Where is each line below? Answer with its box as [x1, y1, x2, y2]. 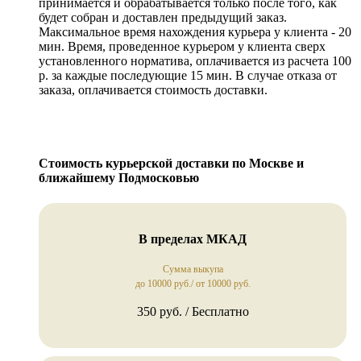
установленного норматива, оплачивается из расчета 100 [39, 54, 351, 68]
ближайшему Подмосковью [39, 171, 199, 185]
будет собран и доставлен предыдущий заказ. [39, 10, 287, 25]
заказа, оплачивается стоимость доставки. [39, 83, 268, 98]
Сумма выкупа [162, 263, 223, 275]
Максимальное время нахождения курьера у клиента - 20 [39, 25, 351, 39]
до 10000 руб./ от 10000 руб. [135, 277, 251, 289]
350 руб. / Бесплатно [136, 304, 249, 318]
